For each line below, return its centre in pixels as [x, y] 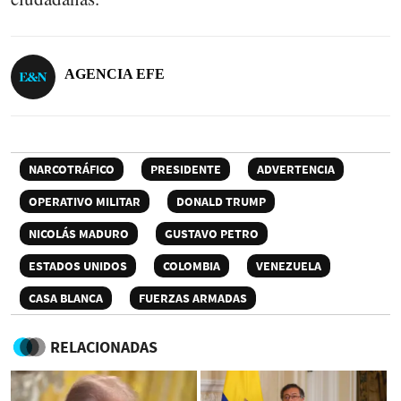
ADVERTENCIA [296, 169]
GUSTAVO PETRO [212, 233]
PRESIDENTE [186, 169]
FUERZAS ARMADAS [193, 298]
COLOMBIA [192, 265]
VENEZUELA [289, 265]
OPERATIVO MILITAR [85, 201]
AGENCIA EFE [115, 73]
